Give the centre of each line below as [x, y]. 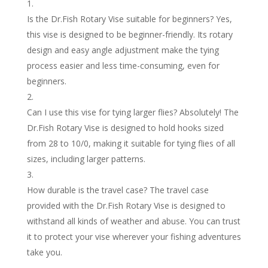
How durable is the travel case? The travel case [118, 190]
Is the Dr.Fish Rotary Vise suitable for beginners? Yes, [129, 19]
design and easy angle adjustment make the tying [123, 50]
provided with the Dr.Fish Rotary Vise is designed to [126, 206]
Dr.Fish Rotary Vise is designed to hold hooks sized [125, 128]
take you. [44, 252]
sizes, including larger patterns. [86, 159]
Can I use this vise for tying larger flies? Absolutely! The [133, 112]
